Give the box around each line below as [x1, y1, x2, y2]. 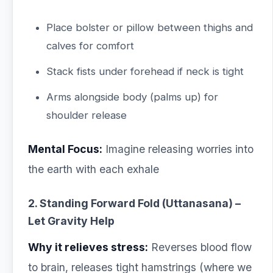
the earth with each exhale [28, 163, 159, 175]
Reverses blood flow [148, 241, 252, 253]
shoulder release [46, 109, 127, 121]
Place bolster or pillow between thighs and [46, 21, 253, 34]
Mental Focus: [28, 143, 102, 155]
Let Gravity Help [28, 214, 115, 227]
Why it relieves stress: [28, 241, 148, 253]
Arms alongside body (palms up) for [46, 91, 218, 103]
